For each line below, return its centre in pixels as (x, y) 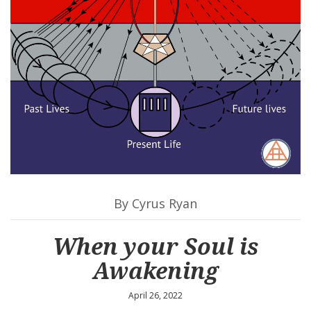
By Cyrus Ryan (155, 203)
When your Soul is (155, 246)
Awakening (155, 270)
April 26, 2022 (155, 295)
